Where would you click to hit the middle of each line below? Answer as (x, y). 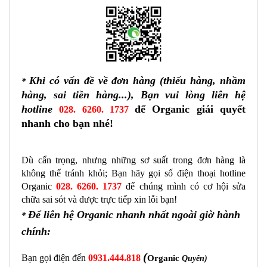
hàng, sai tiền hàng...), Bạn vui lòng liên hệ (133, 94)
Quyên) (195, 258)
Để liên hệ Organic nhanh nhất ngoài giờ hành (134, 214)
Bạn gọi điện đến (55, 257)
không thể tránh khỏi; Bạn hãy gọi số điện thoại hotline (133, 173)
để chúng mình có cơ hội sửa (186, 186)
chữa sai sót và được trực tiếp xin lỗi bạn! (100, 199)
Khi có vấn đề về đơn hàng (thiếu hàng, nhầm (137, 80)
